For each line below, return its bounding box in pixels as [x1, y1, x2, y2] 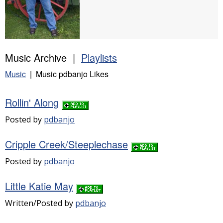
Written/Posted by [5, 198, 75, 209]
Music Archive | [5, 50, 81, 65]
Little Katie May [5, 179, 73, 193]
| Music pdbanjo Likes [26, 68, 109, 80]
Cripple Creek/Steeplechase [5, 137, 128, 151]
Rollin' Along [5, 95, 59, 110]
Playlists [81, 50, 117, 65]
